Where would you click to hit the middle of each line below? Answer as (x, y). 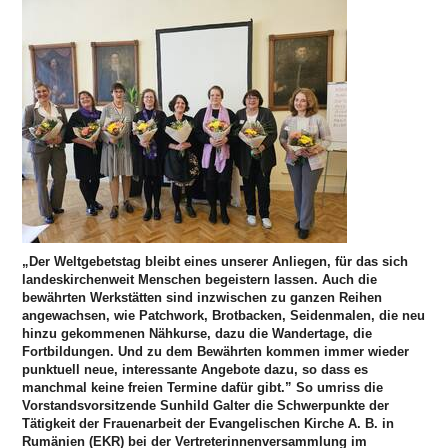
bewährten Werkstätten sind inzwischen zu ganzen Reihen (202, 297)
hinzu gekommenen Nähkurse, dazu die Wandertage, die (197, 333)
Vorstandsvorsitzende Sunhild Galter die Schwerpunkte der (206, 405)
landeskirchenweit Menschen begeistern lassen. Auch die (200, 279)
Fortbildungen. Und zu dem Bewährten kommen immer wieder (216, 351)
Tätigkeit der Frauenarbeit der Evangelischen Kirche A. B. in (208, 423)
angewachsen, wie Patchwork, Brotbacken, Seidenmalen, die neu (224, 315)
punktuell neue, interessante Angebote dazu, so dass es (195, 369)
